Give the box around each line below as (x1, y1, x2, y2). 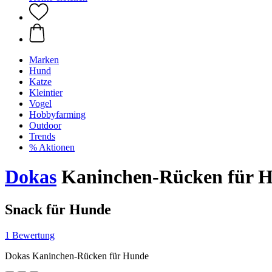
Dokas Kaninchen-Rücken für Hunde (5, 250, 149, 261)
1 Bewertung (5, 229, 55, 240)
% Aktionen (29, 142, 75, 152)
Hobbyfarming (29, 109, 86, 120)
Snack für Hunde (5, 201, 111, 217)
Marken (29, 55, 59, 65)
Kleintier (29, 87, 63, 98)
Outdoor (29, 120, 61, 131)
